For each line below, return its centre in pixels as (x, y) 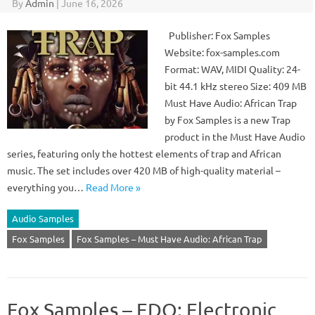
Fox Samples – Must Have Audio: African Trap (169, 239)
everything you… (46, 187)
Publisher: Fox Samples (217, 35)
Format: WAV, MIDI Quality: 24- (232, 69)
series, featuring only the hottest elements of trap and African (144, 153)
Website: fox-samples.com (222, 52)
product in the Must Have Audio (235, 136)
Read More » (113, 187)
